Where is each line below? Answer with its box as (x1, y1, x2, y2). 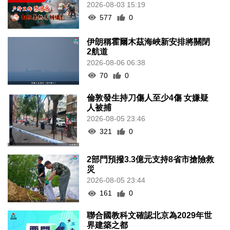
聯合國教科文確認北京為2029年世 (87, 210, 213, 220)
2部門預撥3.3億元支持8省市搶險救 (87, 155, 215, 164)
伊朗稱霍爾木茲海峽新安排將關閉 (87, 37, 210, 46)
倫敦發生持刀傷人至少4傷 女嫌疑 (87, 93, 209, 102)
